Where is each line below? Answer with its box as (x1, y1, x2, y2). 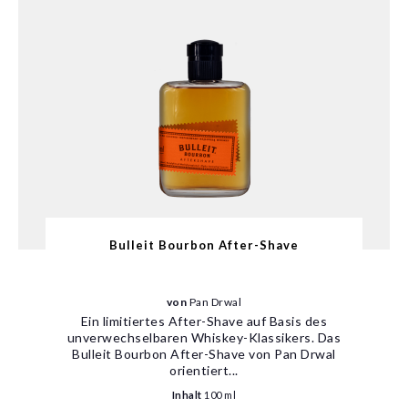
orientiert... (169, 362, 239, 378)
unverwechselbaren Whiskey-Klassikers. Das (66, 329, 342, 345)
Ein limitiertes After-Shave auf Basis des (80, 312, 328, 329)
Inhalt (171, 388, 205, 401)
